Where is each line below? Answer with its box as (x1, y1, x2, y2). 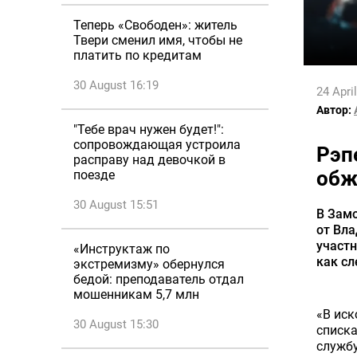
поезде (73, 167, 115, 182)
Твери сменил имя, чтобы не (73, 33, 242, 48)
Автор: (316, 103, 351, 116)
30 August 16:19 (73, 78, 159, 92)
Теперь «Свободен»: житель (73, 18, 237, 33)
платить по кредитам (73, 48, 202, 63)
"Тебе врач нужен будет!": (73, 122, 224, 137)
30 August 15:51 (73, 198, 159, 212)
